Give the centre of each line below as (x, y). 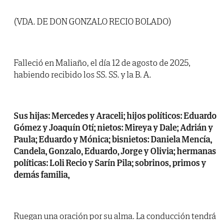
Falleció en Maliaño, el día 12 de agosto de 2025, (102, 63)
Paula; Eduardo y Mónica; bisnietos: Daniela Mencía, (113, 139)
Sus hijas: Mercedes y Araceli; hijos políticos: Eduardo (115, 116)
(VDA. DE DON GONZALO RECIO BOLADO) (93, 22)
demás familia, (42, 175)
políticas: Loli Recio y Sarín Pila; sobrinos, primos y (110, 163)
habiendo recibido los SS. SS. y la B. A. (82, 75)
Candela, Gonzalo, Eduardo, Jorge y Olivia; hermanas (115, 151)
